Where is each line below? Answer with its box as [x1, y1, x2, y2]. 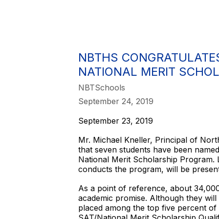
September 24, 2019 [78, 96, 153, 106]
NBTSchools [78, 83, 125, 92]
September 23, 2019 [78, 116, 153, 126]
